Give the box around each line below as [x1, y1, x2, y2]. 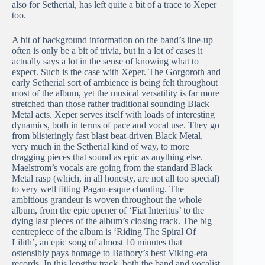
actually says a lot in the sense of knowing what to [12, 56, 199, 67]
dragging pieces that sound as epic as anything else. [12, 152, 203, 163]
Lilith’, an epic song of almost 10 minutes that [12, 237, 182, 248]
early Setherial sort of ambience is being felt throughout [12, 77, 218, 88]
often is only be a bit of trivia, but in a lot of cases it [12, 46, 202, 56]
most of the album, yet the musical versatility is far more [12, 88, 219, 99]
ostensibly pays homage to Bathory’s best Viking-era [12, 248, 208, 258]
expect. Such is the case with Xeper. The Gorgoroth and [12, 67, 221, 77]
